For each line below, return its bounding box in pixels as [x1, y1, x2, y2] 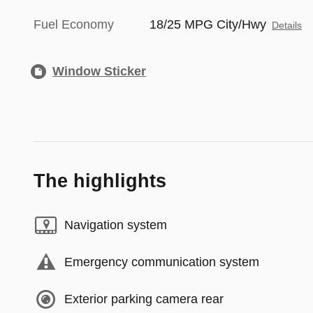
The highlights [34, 170, 166, 191]
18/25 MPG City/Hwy [150, 17, 267, 31]
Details [272, 20, 303, 31]
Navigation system [64, 218, 167, 232]
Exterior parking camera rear [64, 292, 224, 306]
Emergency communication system [64, 255, 259, 269]
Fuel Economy [34, 17, 114, 31]
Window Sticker [52, 64, 146, 78]
